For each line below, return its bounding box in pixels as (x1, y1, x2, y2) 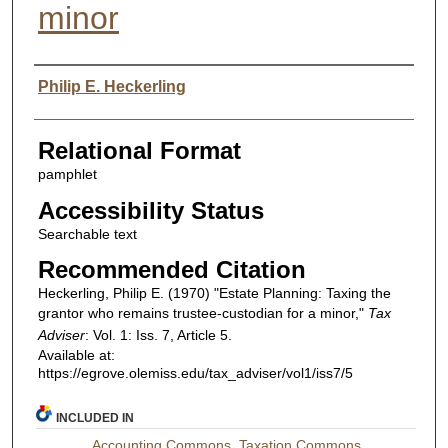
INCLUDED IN (56, 410, 135, 425)
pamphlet (37, 165, 97, 182)
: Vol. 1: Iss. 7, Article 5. (84, 327, 232, 344)
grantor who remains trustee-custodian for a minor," (37, 305, 368, 322)
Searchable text (37, 225, 137, 242)
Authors (33, 70, 116, 98)
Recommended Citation (37, 256, 306, 284)
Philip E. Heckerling (37, 77, 186, 95)
